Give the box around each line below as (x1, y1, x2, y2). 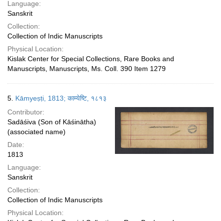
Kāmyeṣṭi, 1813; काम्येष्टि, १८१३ (15, 94, 107, 102)
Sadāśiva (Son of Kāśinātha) (7, 118, 96, 126)
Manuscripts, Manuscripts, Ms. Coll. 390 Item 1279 (7, 65, 166, 73)
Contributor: (7, 108, 44, 116)
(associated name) (7, 128, 66, 136)
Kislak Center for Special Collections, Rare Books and (7, 55, 174, 63)
